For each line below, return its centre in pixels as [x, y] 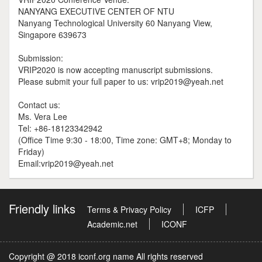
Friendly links [42, 209]
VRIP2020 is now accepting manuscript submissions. [116, 70]
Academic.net [112, 224]
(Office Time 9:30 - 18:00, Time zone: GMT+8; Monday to [125, 140]
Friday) [31, 151]
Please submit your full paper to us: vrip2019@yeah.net [121, 81]
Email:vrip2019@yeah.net [66, 163]
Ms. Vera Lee [43, 116]
